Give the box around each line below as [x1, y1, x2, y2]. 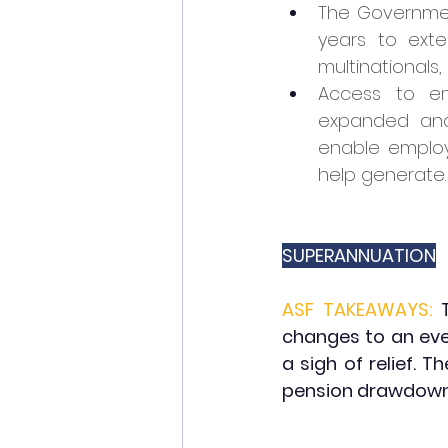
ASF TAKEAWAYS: [282, 297, 433, 322]
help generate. [318, 162, 446, 187]
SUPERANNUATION [282, 243, 436, 268]
